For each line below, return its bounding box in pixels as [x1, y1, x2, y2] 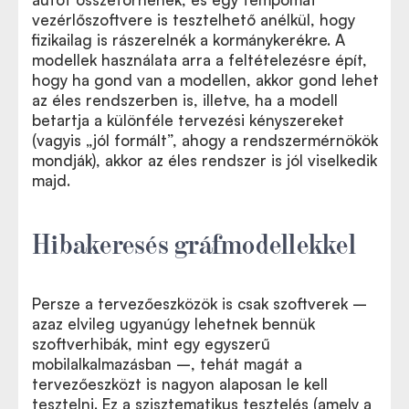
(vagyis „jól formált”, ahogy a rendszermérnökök [32, 131, 378, 150]
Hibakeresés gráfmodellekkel [32, 225, 356, 258]
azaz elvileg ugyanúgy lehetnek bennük [32, 314, 315, 333]
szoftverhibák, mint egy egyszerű [32, 334, 270, 353]
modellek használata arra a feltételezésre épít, [32, 50, 367, 69]
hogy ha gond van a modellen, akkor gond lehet [32, 70, 379, 89]
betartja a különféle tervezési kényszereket [32, 110, 344, 130]
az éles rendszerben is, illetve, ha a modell [32, 90, 338, 110]
